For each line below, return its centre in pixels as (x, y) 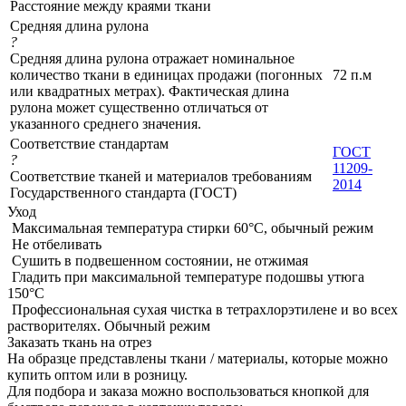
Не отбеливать (57, 245)
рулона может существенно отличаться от (139, 108)
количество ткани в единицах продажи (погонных (166, 75)
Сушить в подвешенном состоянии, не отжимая (160, 261)
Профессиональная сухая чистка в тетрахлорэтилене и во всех (205, 310)
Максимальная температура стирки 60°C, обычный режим (193, 228)
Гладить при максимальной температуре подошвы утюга (188, 277)
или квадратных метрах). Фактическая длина (150, 92)
